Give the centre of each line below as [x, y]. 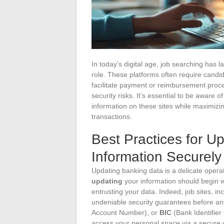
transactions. [112, 116]
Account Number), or [125, 212]
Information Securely [156, 156]
